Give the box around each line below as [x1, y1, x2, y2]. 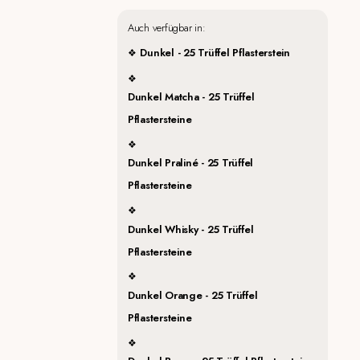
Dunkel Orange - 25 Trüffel [128, 287, 258, 303]
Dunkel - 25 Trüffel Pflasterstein [140, 45, 290, 61]
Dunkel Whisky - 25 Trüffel [128, 221, 254, 237]
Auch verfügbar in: [128, 19, 206, 35]
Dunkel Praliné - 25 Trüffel [128, 155, 254, 171]
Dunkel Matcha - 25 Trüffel [128, 89, 255, 105]
